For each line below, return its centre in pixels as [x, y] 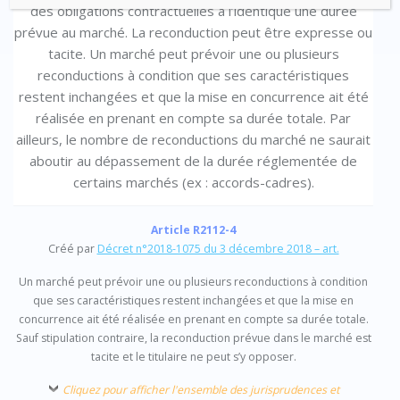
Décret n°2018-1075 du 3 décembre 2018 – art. [218, 249]
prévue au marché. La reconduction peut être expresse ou [193, 33]
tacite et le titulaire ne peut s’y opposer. [193, 357]
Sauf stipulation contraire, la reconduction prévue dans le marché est [193, 338]
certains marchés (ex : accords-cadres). [193, 183]
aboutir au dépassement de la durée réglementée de [193, 161]
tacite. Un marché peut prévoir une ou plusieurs [193, 54]
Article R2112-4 [193, 230]
